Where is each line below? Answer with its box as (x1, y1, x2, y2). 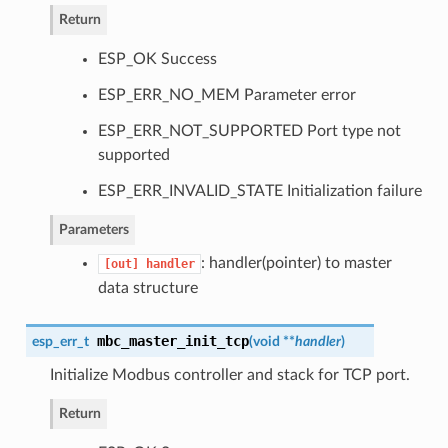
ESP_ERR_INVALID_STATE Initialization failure (97, 182, 422, 199)
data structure (97, 279, 198, 296)
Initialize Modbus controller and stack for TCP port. (49, 366, 410, 383)
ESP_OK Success (97, 50, 217, 67)
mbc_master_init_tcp (96, 332, 249, 349)
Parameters (58, 221, 129, 237)
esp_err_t (31, 333, 89, 349)
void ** (252, 333, 295, 349)
